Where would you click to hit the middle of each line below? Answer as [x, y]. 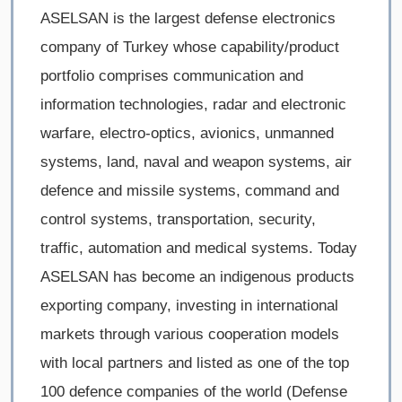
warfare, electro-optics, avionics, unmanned [187, 134]
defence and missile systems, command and [190, 191]
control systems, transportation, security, [178, 220]
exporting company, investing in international [189, 306]
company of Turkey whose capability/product [190, 48]
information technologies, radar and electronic [193, 105]
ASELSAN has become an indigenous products [197, 277]
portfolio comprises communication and [172, 76]
